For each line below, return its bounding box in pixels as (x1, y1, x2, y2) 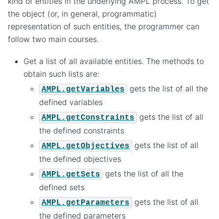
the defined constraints (39, 125, 124, 135)
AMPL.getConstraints (42, 113, 134, 122)
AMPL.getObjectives (42, 141, 130, 151)
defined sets (39, 182, 85, 192)
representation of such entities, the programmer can (8, 22, 199, 32)
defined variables (39, 97, 103, 107)
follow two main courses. (8, 34, 99, 44)
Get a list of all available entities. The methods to (23, 56, 204, 66)
